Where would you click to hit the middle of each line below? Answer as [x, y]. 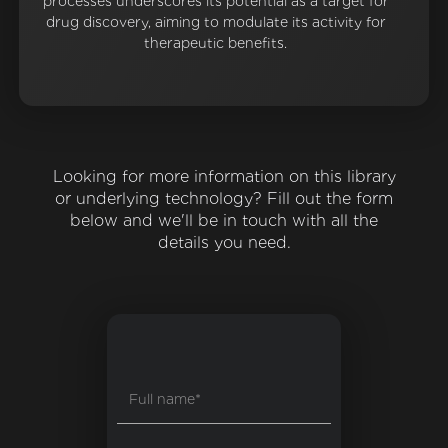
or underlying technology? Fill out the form [224, 199]
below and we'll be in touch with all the [224, 221]
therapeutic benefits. [216, 43]
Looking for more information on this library [224, 177]
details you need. [224, 243]
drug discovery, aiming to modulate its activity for [215, 22]
